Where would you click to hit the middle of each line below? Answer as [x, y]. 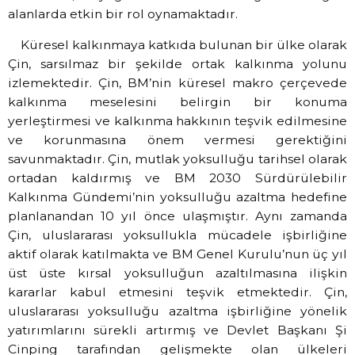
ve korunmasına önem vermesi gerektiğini [177, 139]
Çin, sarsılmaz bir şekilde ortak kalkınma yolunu [177, 63]
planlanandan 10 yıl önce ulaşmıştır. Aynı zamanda [177, 216]
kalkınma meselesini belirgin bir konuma [177, 101]
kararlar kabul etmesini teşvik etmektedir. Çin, [177, 292]
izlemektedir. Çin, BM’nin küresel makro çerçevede [177, 82]
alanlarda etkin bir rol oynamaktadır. [123, 14]
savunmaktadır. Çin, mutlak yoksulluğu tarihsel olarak [177, 158]
